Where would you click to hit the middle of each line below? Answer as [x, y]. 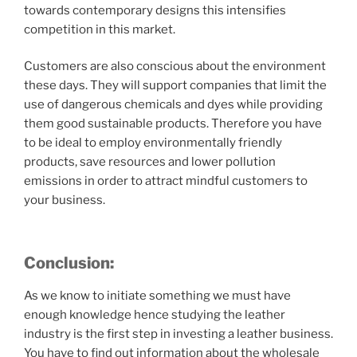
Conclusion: [69, 263]
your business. [65, 200]
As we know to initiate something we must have [157, 295]
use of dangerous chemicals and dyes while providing [173, 105]
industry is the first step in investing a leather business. [178, 333]
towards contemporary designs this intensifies [155, 10]
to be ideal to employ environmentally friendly [153, 143]
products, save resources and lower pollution [150, 162]
